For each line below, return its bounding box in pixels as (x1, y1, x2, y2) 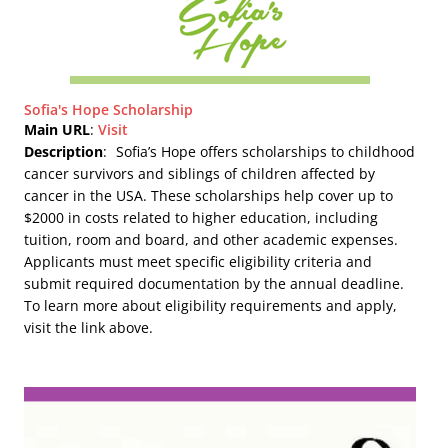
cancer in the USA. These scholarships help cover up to (24, 185, 394, 205)
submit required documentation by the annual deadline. (24, 273, 405, 293)
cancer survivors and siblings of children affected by (24, 163, 376, 183)
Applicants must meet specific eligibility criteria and (24, 251, 373, 271)
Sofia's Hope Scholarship (24, 99, 194, 119)
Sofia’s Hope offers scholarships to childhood (116, 141, 416, 161)
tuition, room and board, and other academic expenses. (24, 229, 399, 249)
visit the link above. (24, 317, 154, 337)
